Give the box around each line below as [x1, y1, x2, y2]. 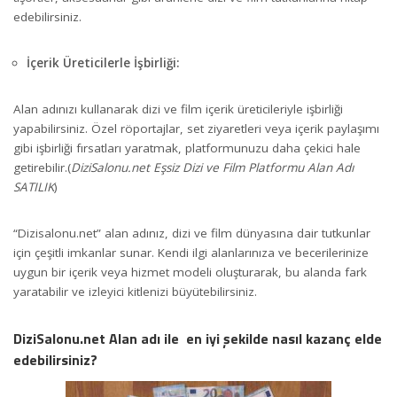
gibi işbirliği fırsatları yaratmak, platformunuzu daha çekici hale [13, 140, 361, 157]
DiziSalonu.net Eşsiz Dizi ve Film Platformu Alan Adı [71, 160, 354, 176]
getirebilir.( [13, 160, 71, 176]
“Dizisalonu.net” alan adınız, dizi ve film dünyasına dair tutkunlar [13, 225, 370, 242]
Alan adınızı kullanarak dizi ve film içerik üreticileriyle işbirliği [13, 101, 343, 118]
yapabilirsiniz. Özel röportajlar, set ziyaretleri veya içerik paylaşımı [13, 121, 379, 137]
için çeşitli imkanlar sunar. [13, 245, 154, 261]
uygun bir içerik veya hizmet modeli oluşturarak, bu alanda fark [13, 264, 367, 281]
